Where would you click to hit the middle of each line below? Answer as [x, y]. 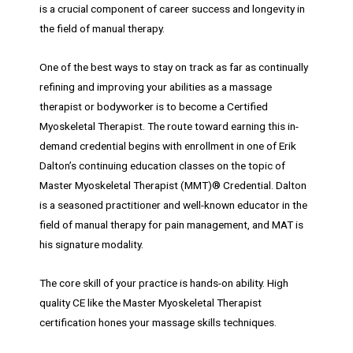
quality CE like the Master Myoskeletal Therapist [150, 302]
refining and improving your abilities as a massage [156, 86]
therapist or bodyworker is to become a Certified [154, 106]
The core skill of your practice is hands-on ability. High [164, 282]
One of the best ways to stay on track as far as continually [174, 67]
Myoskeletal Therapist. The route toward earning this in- [169, 126]
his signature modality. [91, 244]
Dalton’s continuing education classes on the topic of [162, 165]
